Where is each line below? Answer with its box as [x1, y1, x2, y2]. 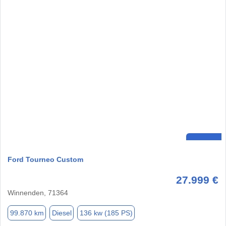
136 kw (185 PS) [79, 208, 133, 217]
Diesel [51, 208, 72, 217]
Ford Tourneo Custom [8, 155, 83, 164]
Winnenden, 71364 [8, 189, 68, 197]
